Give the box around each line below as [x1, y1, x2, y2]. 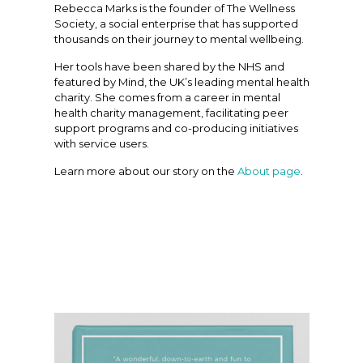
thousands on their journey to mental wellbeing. [53, 32, 304, 45]
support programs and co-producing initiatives [53, 121, 298, 135]
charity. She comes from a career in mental [53, 90, 280, 104]
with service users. [53, 136, 149, 150]
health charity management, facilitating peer [53, 105, 288, 119]
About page [234, 164, 301, 177]
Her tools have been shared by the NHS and [53, 59, 284, 73]
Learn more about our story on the [53, 164, 235, 177]
